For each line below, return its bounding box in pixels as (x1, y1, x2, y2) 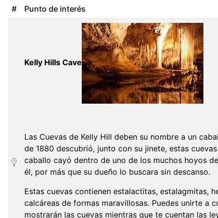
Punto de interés (24, 4, 86, 14)
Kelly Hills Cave (24, 57, 82, 68)
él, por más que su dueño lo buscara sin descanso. (24, 167, 213, 177)
